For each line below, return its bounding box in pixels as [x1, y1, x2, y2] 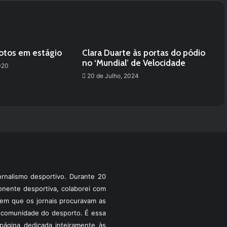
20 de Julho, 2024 [87, 72, 139, 80]
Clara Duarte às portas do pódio [82, 48, 205, 58]
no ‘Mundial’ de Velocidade [82, 58, 185, 68]
